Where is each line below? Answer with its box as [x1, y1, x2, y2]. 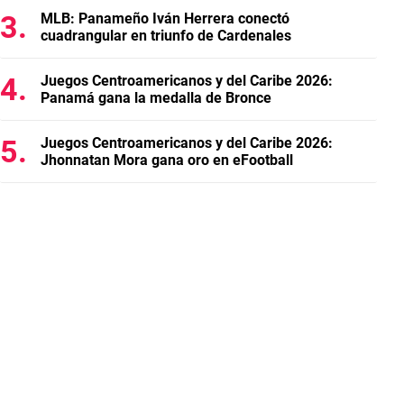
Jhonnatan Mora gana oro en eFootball [41, 151, 293, 169]
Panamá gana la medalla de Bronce [41, 89, 271, 106]
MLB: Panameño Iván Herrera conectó [41, 10, 289, 27]
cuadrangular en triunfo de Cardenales [41, 27, 291, 44]
